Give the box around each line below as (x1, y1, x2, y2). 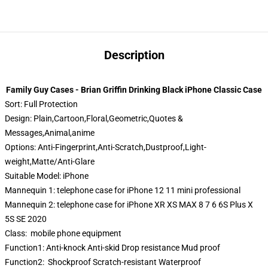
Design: (5, 114, 33, 123)
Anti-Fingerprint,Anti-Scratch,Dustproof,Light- (38, 142, 206, 152)
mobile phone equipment (29, 229, 121, 238)
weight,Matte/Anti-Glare (5, 157, 95, 166)
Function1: (5, 243, 46, 252)
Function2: (5, 257, 46, 267)
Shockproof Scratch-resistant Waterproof (46, 257, 201, 267)
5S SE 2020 (5, 214, 47, 224)
